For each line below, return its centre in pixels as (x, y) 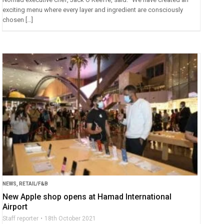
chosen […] (18, 20)
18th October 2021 (70, 218)
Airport (15, 206)
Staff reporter (21, 218)
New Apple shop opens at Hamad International (87, 196)
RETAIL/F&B (34, 183)
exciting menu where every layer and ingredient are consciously (93, 10)
